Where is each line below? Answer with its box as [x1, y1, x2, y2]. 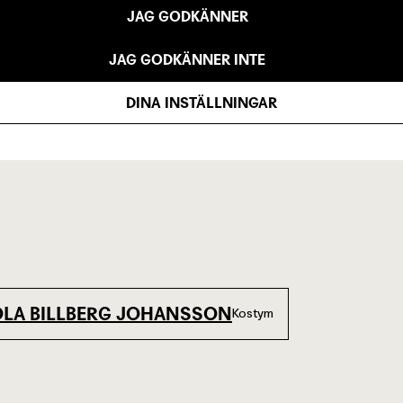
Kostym [232, 306, 273, 321]
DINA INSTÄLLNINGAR [126, 94, 277, 111]
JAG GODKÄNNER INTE [109, 50, 265, 67]
